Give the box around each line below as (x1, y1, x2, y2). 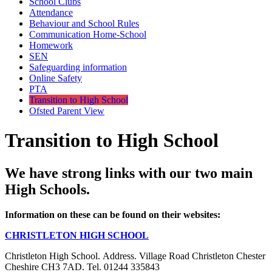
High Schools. (5, 181, 90, 197)
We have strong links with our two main (5, 165, 253, 181)
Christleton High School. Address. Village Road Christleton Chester (5, 251, 265, 262)
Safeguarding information (29, 61, 127, 72)
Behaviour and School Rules (29, 18, 139, 29)
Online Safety (29, 72, 82, 83)
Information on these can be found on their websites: (5, 209, 220, 220)
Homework (29, 39, 73, 50)
